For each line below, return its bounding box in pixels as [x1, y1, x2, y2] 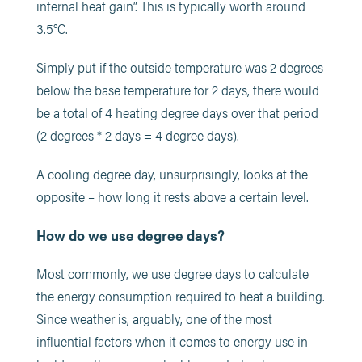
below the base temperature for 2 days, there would [36, 79, 319, 99]
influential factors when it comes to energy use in [36, 330, 308, 351]
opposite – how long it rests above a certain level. [36, 186, 309, 206]
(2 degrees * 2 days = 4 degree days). [36, 124, 239, 145]
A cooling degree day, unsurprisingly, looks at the [36, 163, 308, 183]
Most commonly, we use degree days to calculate [36, 263, 309, 283]
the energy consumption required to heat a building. [36, 285, 325, 305]
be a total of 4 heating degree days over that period [36, 102, 318, 122]
